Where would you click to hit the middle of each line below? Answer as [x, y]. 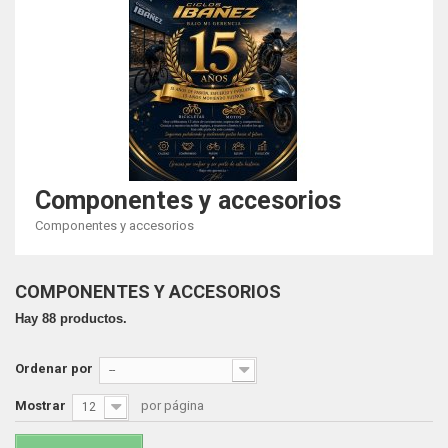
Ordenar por [54, 368]
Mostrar [40, 405]
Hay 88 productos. [71, 318]
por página [172, 405]
